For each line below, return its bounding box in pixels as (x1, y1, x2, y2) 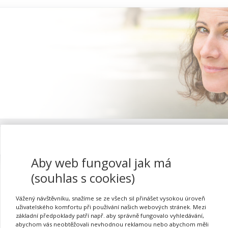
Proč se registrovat (140, 135, 216, 146)
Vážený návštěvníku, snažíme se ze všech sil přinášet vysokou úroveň (16, 194, 205, 202)
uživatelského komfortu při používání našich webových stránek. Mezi (16, 203, 206, 211)
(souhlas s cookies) (31, 169, 135, 186)
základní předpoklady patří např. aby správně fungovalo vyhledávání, (16, 211, 204, 219)
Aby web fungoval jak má (31, 154, 172, 171)
